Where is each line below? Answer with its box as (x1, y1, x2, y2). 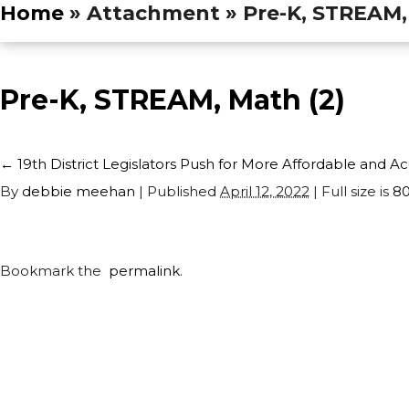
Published (143, 183, 220, 200)
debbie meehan (22, 183, 135, 200)
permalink (101, 262, 180, 279)
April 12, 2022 (220, 183, 309, 200)
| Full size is (309, 183, 393, 200)
